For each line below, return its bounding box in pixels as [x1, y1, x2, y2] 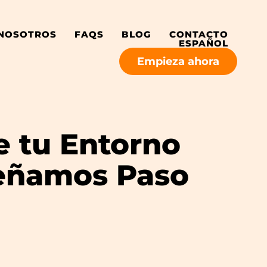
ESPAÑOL [178, 38, 228, 49]
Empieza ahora [136, 55, 219, 68]
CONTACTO [169, 29, 228, 40]
